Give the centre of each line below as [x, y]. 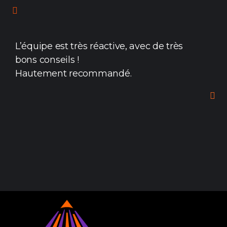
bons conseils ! [47, 60]
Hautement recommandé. [73, 73]
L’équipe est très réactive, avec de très [99, 46]
